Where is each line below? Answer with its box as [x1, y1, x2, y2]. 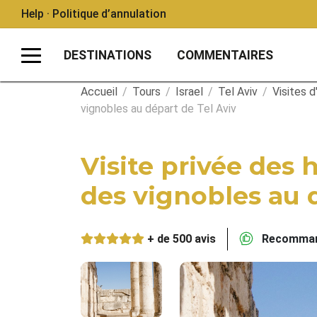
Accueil [81, 85, 117, 98]
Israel [175, 85, 203, 98]
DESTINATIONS [64, 47, 151, 62]
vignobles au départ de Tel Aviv [81, 102, 236, 115]
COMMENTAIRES [177, 47, 273, 62]
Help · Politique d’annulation [21, 7, 166, 21]
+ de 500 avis [147, 232, 216, 246]
